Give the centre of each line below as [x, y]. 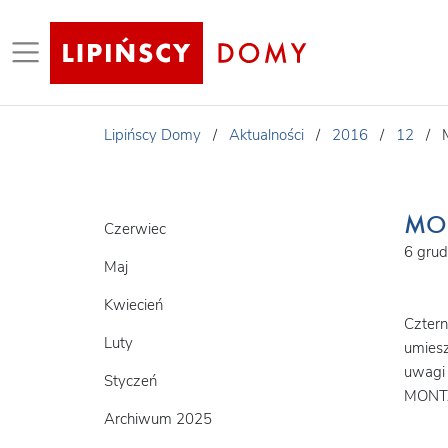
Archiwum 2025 [158, 419]
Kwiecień [133, 305]
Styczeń [130, 381]
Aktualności [266, 135]
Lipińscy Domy [152, 135]
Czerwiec [135, 229]
